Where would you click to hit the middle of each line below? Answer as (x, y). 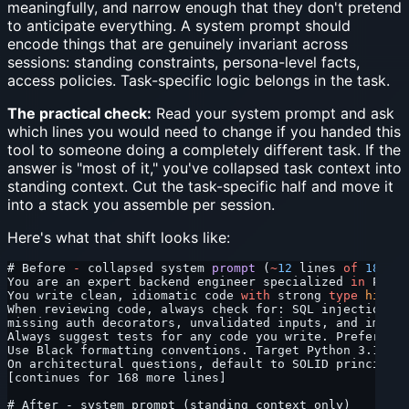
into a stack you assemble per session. (141, 204)
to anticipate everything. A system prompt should (179, 25)
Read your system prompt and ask (273, 113)
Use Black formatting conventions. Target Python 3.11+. (204, 350)
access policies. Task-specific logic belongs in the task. (199, 80)
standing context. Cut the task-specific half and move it (200, 186)
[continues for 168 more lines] (117, 377)
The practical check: (79, 113)
